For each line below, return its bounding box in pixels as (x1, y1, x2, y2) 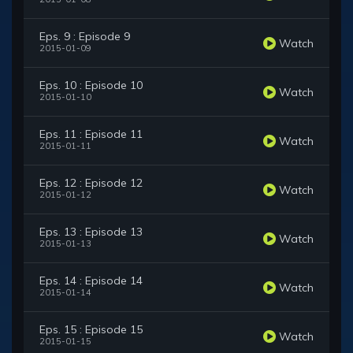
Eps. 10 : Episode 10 (39, 78, 143, 93)
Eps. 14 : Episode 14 (39, 273, 143, 288)
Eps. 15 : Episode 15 (39, 322, 143, 337)
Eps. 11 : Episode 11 (39, 127, 143, 142)
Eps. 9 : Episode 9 (39, 29, 130, 44)
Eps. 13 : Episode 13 (39, 225, 143, 240)
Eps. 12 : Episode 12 (39, 176, 143, 191)
